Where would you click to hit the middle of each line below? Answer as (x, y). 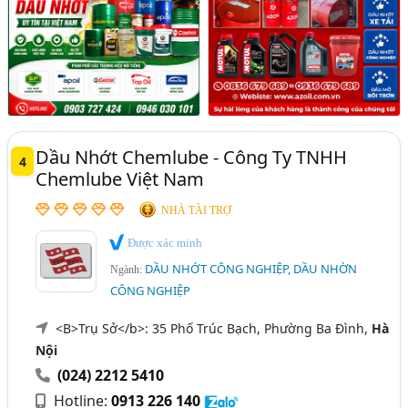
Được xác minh (164, 242)
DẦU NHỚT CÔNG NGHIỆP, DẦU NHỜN (251, 269)
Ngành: (128, 270)
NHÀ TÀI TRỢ (197, 210)
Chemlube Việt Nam (120, 178)
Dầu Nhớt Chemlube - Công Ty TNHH (192, 157)
